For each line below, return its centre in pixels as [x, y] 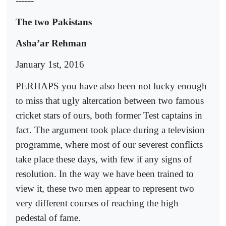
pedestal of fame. [48, 217]
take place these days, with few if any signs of [104, 159]
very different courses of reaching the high [97, 203]
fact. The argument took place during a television [110, 130]
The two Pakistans [54, 22]
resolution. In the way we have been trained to [105, 174]
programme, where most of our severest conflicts [109, 144]
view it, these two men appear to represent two [105, 188]
